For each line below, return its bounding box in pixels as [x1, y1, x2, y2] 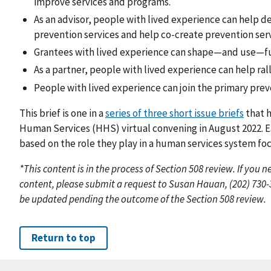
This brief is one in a [19, 106, 105, 120]
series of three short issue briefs [105, 106, 244, 120]
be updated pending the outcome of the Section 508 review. [19, 192, 266, 206]
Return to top [31, 231, 96, 245]
